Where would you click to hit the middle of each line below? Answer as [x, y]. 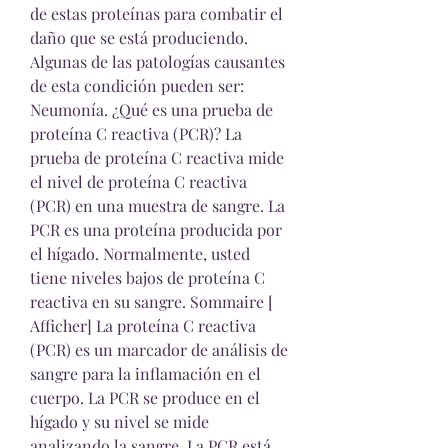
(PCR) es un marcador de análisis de [159, 349]
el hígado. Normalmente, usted [140, 253]
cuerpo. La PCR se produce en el [145, 397]
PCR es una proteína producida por [156, 229]
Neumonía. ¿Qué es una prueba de [151, 109]
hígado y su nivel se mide [119, 421]
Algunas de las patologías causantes [157, 61]
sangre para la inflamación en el [145, 373]
